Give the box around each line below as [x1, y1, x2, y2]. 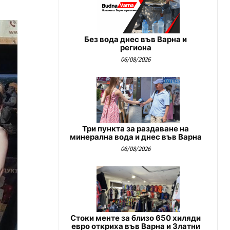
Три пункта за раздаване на [82, 123, 189, 133]
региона [120, 42, 151, 52]
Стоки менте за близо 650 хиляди [70, 213, 201, 223]
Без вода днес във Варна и [84, 34, 187, 44]
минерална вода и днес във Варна [69, 131, 202, 142]
